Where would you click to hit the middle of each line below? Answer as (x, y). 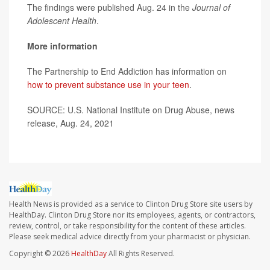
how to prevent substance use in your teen (108, 84)
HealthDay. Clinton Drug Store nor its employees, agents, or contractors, (132, 215)
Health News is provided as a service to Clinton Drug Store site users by (131, 204)
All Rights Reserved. (141, 253)
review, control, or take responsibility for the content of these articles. (127, 225)
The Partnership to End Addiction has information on (127, 71)
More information (62, 46)
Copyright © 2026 (40, 253)
